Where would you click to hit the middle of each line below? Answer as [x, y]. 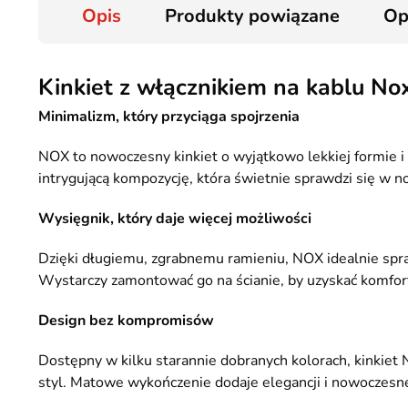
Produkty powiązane [252, 16]
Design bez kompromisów [126, 321]
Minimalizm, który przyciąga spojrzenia [169, 117]
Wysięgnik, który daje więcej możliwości [175, 219]
